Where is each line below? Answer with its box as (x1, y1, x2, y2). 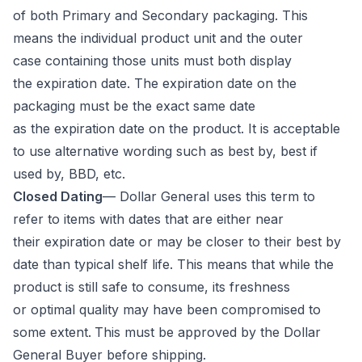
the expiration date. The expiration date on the (13, 74, 297, 91)
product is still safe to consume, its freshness (13, 278, 290, 295)
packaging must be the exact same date (13, 97, 255, 114)
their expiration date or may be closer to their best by (13, 233, 341, 250)
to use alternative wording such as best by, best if (13, 142, 318, 159)
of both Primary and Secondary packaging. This (13, 6, 308, 23)
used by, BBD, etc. (13, 165, 129, 182)
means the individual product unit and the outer (13, 29, 303, 46)
